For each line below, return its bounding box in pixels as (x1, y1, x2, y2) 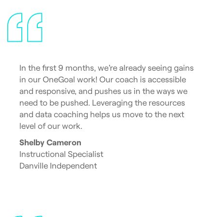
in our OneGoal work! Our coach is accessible (19, 74, 186, 84)
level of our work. (19, 121, 82, 131)
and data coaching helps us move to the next (19, 109, 184, 119)
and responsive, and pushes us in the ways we (19, 86, 187, 96)
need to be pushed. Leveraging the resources (19, 97, 185, 108)
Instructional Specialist (19, 149, 103, 159)
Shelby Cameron (19, 137, 81, 147)
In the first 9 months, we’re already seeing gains (19, 62, 194, 73)
